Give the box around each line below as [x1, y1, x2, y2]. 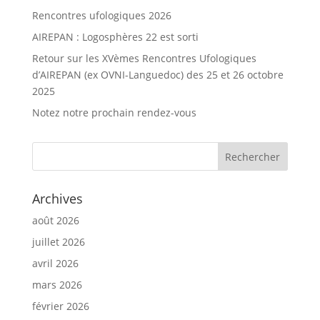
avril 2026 [31, 256, 79, 270]
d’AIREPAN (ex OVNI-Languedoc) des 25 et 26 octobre [31, 68, 284, 81]
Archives [31, 190, 83, 207]
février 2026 [31, 299, 89, 313]
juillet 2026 [31, 235, 85, 249]
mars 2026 [31, 278, 82, 291]
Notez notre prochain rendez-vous [31, 106, 196, 119]
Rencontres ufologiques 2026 [31, 9, 171, 22]
